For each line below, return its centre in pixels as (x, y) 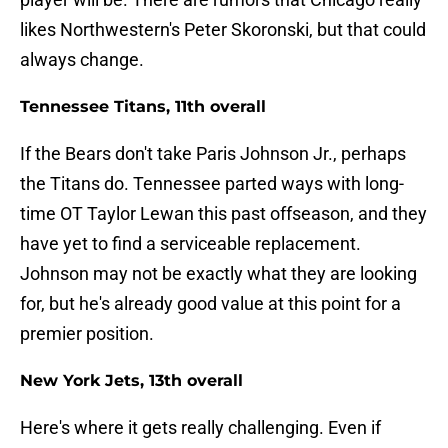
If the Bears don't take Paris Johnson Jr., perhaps (213, 154)
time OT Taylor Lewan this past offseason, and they (223, 214)
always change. (82, 60)
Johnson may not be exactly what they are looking (218, 274)
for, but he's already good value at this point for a (210, 304)
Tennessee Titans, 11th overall (143, 107)
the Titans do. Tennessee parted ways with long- (212, 184)
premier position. (87, 334)
